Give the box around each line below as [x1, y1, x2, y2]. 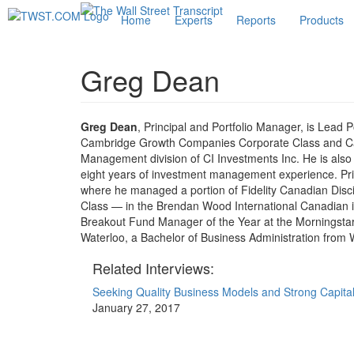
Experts [175, 12, 213, 28]
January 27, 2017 [92, 299, 180, 315]
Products [299, 12, 344, 28]
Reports [236, 12, 276, 28]
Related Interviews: [92, 258, 214, 278]
